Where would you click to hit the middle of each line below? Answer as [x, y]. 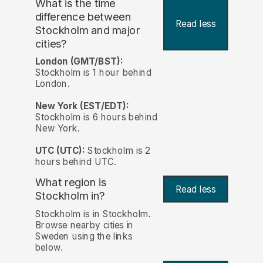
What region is [71, 183]
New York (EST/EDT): [82, 106]
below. [49, 247]
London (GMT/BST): [79, 62]
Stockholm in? [70, 196]
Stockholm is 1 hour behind [93, 73]
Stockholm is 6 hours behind [96, 117]
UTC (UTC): [60, 151]
